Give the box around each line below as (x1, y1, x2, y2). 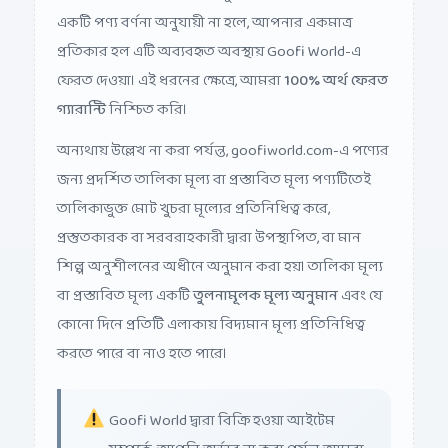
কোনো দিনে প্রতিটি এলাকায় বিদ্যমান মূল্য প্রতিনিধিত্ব (57, 297, 365, 323)
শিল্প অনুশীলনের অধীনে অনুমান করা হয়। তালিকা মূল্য (57, 239, 383, 265)
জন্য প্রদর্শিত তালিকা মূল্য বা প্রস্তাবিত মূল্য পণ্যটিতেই (57, 152, 371, 178)
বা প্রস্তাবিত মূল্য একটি (57, 268, 193, 294)
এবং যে (338, 268, 383, 294)
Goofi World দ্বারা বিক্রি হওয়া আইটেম (109, 393, 335, 419)
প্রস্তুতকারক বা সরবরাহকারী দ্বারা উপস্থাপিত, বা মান (57, 210, 361, 236)
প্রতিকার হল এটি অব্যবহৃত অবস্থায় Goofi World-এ (57, 24, 361, 50)
